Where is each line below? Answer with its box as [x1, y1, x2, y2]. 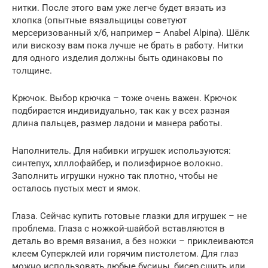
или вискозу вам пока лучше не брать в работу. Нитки [12, 40, 243, 51]
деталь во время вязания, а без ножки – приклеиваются [12, 236, 254, 246]
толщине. [12, 65, 52, 76]
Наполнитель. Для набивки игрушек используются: [12, 145, 231, 156]
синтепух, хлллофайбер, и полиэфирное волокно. [12, 158, 223, 169]
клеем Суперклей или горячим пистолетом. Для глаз [12, 248, 239, 259]
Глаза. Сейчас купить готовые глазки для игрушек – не [12, 211, 247, 221]
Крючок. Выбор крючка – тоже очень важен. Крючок [12, 93, 237, 103]
